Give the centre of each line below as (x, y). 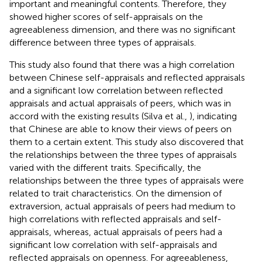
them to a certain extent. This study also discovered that (127, 142)
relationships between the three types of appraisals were (127, 181)
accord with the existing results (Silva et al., (99, 116)
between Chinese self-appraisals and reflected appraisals (127, 78)
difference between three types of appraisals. (103, 43)
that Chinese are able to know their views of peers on (120, 129)
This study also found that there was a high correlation (122, 65)
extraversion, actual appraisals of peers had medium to (123, 206)
